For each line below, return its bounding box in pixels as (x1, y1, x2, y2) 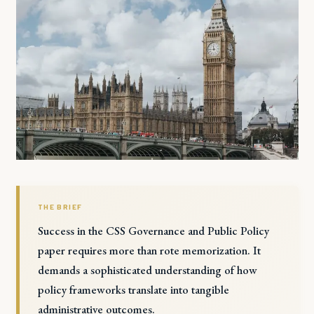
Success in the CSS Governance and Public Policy (37, 222, 269, 238)
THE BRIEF (37, 203, 83, 212)
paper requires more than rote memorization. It (37, 242, 261, 258)
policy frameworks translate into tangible (37, 281, 229, 297)
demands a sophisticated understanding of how (37, 261, 257, 278)
